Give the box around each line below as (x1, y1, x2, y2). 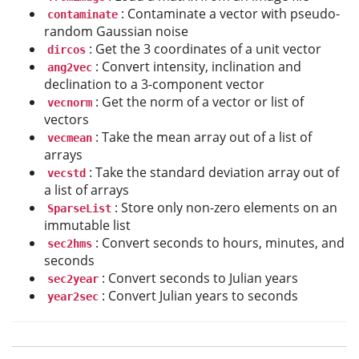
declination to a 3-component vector (44, 75, 264, 93)
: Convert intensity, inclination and (95, 57, 301, 75)
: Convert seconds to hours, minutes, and (95, 233, 345, 252)
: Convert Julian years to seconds (102, 286, 298, 305)
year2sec (47, 289, 99, 303)
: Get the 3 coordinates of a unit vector (89, 39, 321, 58)
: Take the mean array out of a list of (95, 127, 312, 146)
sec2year (47, 272, 99, 285)
